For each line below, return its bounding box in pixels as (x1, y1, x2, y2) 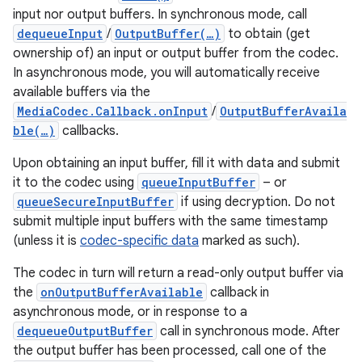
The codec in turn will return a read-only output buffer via (13, 265, 343, 282)
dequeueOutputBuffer (17, 323, 153, 339)
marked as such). (199, 233, 300, 250)
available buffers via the (13, 84, 150, 101)
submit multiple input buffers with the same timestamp (13, 213, 328, 230)
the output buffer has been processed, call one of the (13, 343, 326, 360)
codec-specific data (80, 233, 199, 250)
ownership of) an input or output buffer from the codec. (13, 45, 339, 62)
